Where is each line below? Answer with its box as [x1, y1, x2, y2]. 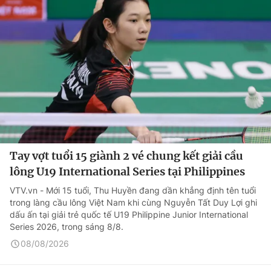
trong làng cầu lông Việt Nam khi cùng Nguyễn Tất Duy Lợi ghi [10, 197, 257, 207]
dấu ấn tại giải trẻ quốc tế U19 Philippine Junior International [10, 209, 248, 220]
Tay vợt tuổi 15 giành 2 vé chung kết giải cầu [10, 149, 243, 163]
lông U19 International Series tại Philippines [10, 165, 245, 178]
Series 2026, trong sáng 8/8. [10, 221, 123, 232]
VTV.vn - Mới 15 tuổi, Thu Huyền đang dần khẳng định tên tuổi [10, 185, 256, 195]
